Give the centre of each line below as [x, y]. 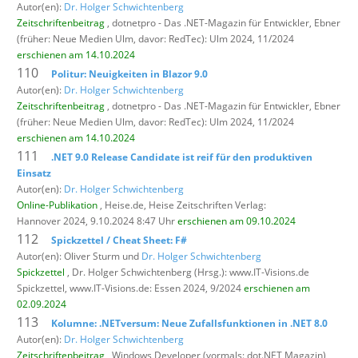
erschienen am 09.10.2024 [237, 221]
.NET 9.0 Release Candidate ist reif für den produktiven [182, 157]
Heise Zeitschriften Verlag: [207, 205]
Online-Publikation [57, 205]
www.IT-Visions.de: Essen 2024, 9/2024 [157, 288]
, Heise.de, [123, 205]
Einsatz [34, 173]
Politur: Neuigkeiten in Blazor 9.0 [129, 74]
